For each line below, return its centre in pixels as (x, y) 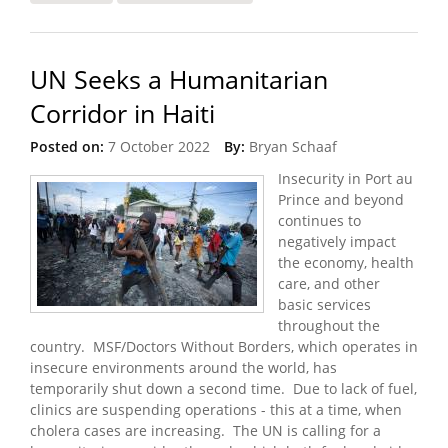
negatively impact (337, 241)
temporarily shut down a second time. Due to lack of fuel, (223, 388)
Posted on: (67, 146)
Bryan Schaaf (293, 146)
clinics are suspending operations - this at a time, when (216, 409)
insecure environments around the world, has (183, 367)
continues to (319, 220)
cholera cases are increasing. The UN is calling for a (205, 430)
